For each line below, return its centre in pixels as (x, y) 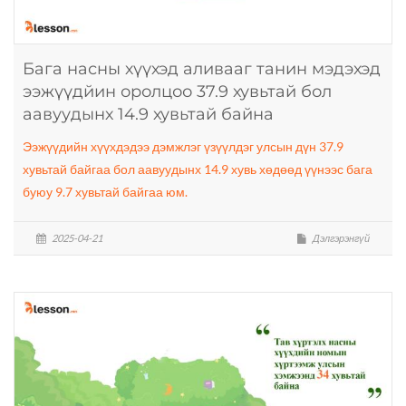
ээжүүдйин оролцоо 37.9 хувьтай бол (177, 92)
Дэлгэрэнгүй (340, 238)
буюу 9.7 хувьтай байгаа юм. (105, 192)
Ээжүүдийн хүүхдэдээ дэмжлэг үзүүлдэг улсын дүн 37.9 (183, 146)
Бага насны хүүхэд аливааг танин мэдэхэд (202, 69)
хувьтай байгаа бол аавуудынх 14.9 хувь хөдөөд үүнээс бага (198, 169)
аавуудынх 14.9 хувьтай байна (148, 114)
